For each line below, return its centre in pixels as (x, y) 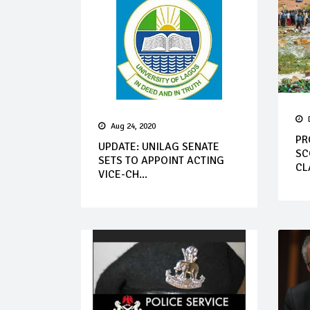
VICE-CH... (123, 174)
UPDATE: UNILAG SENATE (159, 147)
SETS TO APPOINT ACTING (161, 161)
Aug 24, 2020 (133, 126)
